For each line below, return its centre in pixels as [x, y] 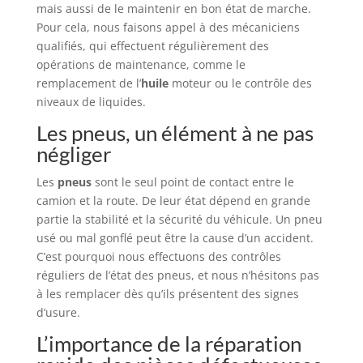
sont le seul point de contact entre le [192, 181]
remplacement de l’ [88, 83]
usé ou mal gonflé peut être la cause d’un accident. [175, 237]
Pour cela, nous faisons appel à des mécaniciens [168, 27]
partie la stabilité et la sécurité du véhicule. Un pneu [179, 219]
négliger [73, 154]
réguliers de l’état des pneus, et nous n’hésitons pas [177, 275]
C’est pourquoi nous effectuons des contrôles [158, 256]
